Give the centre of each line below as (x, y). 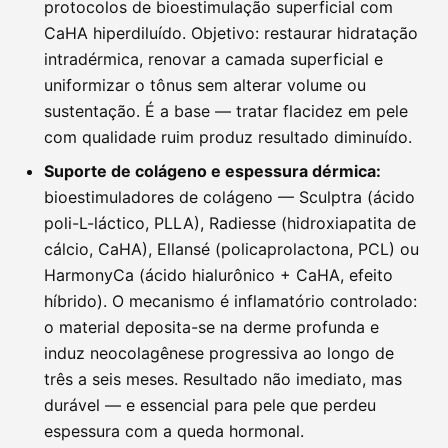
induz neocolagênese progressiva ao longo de (219, 353)
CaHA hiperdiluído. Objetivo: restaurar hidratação (231, 33)
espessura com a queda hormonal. (174, 431)
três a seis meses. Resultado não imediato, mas (223, 379)
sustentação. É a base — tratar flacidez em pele (226, 111)
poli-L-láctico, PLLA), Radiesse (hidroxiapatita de (230, 223)
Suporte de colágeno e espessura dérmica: (212, 171)
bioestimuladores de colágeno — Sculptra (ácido (229, 197)
